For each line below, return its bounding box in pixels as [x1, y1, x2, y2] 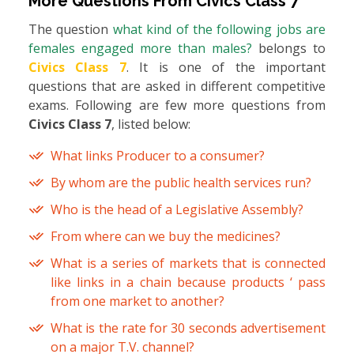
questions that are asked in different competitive [28, 77, 326, 96]
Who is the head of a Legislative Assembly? [51, 201, 303, 219]
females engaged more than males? [28, 40, 258, 58]
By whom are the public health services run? [51, 174, 311, 192]
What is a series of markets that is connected [51, 254, 326, 273]
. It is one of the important [126, 58, 326, 77]
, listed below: [111, 115, 190, 134]
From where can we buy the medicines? [51, 228, 281, 246]
